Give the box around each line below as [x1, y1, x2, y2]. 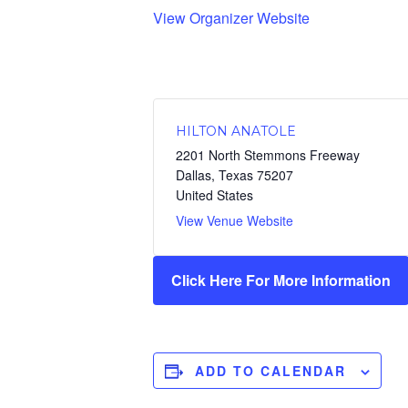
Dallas [176, 166, 211, 184]
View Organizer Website [153, 7, 310, 28]
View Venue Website [176, 211, 293, 229]
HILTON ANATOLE [176, 123, 296, 139]
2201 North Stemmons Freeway [176, 146, 360, 164]
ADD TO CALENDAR [195, 362, 346, 380]
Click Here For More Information [171, 270, 391, 291]
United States [176, 186, 253, 204]
